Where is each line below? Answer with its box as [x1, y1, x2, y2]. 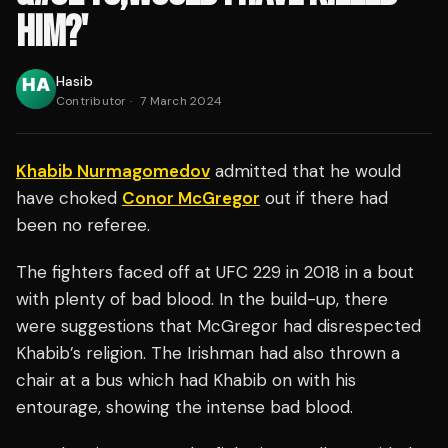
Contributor [56, 93, 127, 110]
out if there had [260, 187, 388, 210]
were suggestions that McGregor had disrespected [16, 315, 421, 338]
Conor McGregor [122, 187, 260, 210]
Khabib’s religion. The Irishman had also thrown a [16, 342, 400, 365]
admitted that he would [210, 160, 401, 183]
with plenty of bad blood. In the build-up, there [16, 288, 388, 311]
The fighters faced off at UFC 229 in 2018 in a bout [16, 261, 414, 284]
